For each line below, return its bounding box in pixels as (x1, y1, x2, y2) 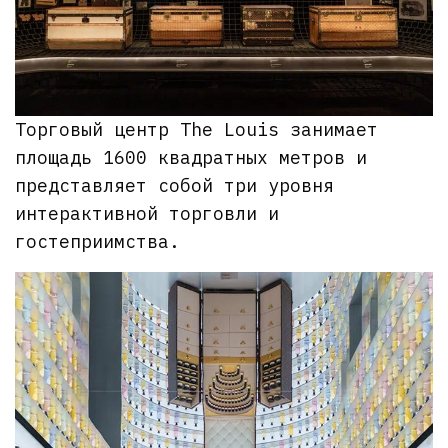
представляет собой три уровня (15, 174, 335, 198)
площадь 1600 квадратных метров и (15, 146, 368, 170)
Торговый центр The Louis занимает (15, 118, 379, 142)
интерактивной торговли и (15, 202, 280, 226)
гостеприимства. (15, 230, 180, 254)
